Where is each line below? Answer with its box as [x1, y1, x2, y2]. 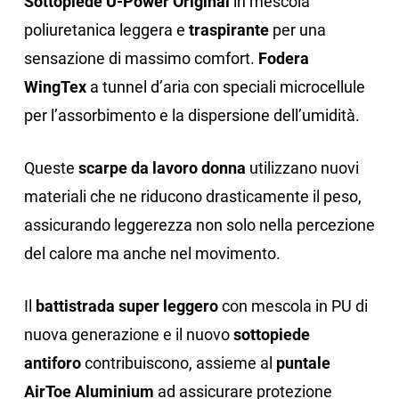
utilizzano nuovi [245, 159, 359, 178]
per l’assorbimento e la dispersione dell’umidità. [23, 106, 360, 126]
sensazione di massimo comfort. [23, 49, 258, 69]
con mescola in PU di [217, 297, 368, 316]
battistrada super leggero [35, 297, 218, 316]
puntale [275, 354, 330, 373]
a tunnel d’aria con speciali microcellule [89, 77, 365, 97]
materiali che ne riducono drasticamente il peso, [23, 187, 362, 207]
